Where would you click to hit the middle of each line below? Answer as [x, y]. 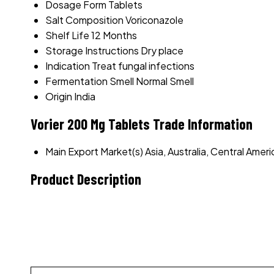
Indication [68, 66]
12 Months [114, 35]
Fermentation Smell [90, 81]
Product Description [86, 179]
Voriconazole [154, 20]
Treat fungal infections [143, 66]
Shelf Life [67, 35]
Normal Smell [165, 81]
